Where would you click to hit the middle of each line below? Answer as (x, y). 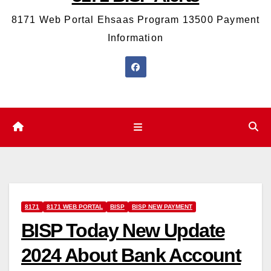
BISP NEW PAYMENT (162, 206)
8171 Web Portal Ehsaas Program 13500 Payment (135, 20)
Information (135, 38)
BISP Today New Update (123, 230)
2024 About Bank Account (131, 255)
